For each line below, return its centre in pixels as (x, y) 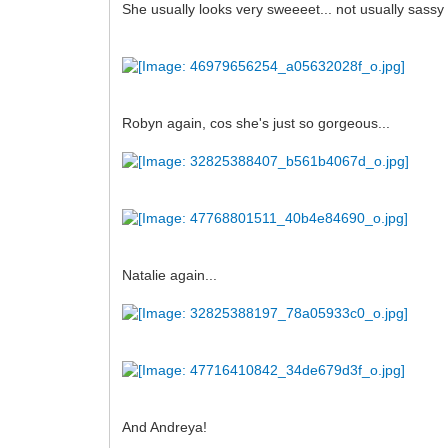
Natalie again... (170, 275)
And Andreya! (165, 427)
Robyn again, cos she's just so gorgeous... (256, 123)
